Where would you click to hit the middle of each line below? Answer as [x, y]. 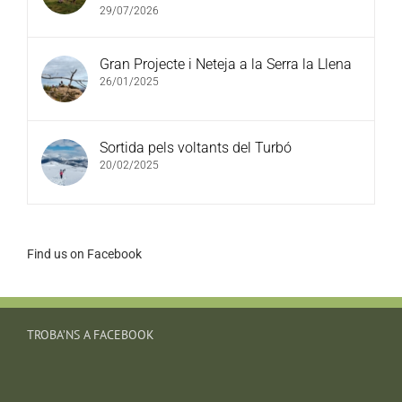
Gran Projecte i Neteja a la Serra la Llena [226, 64]
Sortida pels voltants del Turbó [196, 147]
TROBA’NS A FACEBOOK [91, 335]
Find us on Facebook [84, 253]
